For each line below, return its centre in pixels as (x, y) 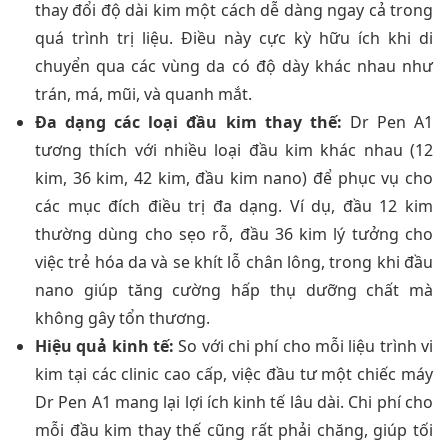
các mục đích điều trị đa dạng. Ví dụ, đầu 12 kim (234, 206)
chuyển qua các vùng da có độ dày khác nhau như (234, 66)
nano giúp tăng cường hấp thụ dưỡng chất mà (234, 290)
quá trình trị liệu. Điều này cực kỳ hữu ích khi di (234, 38)
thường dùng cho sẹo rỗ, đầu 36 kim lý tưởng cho (234, 234)
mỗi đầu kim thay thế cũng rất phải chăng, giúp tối (234, 430)
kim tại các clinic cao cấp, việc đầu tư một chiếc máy (234, 374)
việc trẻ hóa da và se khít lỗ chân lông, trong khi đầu (234, 262)
